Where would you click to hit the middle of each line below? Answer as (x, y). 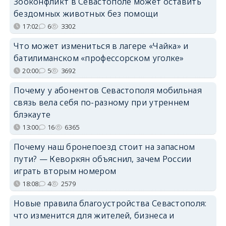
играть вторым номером (65, 171)
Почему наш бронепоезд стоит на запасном (104, 147)
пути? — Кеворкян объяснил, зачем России (102, 159)
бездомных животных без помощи (86, 13)
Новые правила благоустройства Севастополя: (110, 203)
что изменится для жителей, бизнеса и (94, 215)
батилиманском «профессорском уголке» (99, 58)
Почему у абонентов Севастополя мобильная (107, 90)
